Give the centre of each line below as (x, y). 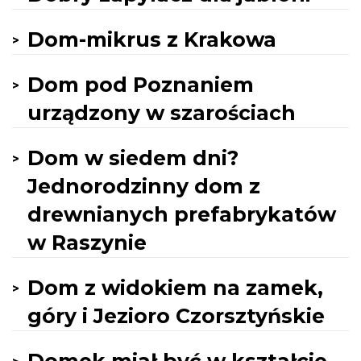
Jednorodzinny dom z (144, 186)
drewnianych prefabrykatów (182, 214)
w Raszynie (87, 243)
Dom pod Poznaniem (141, 85)
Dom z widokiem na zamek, (175, 288)
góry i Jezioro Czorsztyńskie (176, 316)
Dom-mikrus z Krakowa (152, 39)
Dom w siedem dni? (133, 158)
